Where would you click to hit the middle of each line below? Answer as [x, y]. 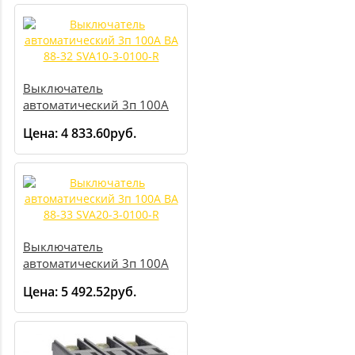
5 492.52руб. [99, 292]
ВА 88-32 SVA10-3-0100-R [95, 122]
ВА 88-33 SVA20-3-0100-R [95, 280]
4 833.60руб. [99, 134]
